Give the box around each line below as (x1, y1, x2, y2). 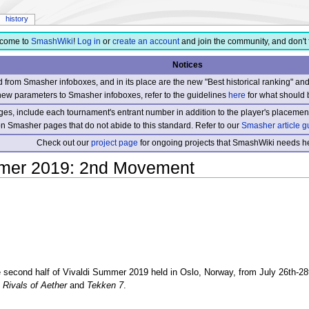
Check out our (37, 137, 92, 148)
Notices (172, 59, 203, 70)
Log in (77, 37, 101, 47)
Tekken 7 (86, 280, 123, 290)
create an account (112, 37, 179, 47)
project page (91, 137, 139, 148)
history (5, 14, 28, 23)
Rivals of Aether (2, 280, 67, 290)
